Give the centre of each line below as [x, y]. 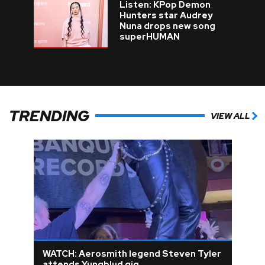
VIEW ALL [230, 116]
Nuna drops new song [167, 26]
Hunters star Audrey [166, 16]
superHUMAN [149, 37]
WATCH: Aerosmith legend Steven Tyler [132, 254]
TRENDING [49, 116]
